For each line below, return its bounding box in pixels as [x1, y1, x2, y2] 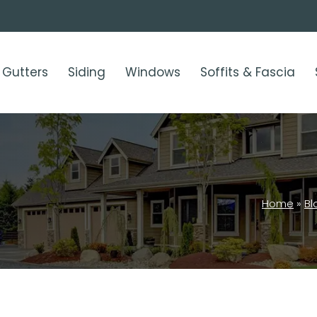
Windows [125, 64, 180, 81]
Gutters [2, 64, 48, 81]
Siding [68, 64, 105, 81]
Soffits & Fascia [200, 64, 295, 81]
